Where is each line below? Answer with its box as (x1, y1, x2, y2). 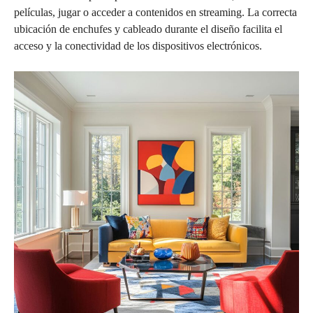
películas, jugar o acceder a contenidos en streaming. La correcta (14, 6, 297, 18)
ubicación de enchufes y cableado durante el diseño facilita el (14, 22, 282, 35)
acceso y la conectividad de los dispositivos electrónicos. (14, 39, 262, 52)
